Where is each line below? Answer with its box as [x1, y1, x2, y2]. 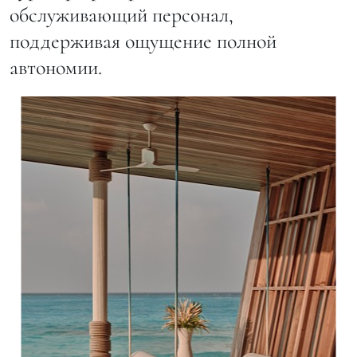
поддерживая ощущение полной [10, 29, 277, 54]
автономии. [10, 55, 102, 80]
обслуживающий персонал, [10, 2, 233, 28]
